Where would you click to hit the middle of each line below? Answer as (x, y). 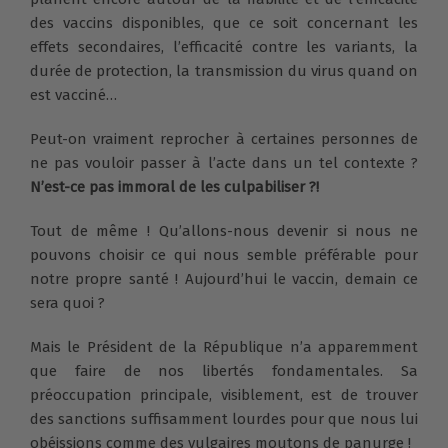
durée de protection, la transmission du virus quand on (224, 71)
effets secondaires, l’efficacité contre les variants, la (224, 47)
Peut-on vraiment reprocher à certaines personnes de (224, 139)
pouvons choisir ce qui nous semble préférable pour (224, 255)
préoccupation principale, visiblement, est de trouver (224, 395)
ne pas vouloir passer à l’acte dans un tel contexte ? (224, 163)
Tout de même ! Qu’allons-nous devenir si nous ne (224, 231)
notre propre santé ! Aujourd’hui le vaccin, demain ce (224, 279)
